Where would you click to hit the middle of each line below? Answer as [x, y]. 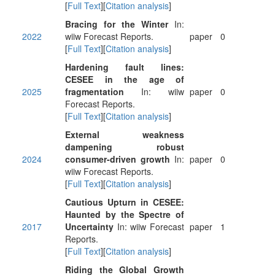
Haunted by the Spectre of [125, 214]
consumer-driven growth [118, 159]
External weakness [125, 134]
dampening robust [125, 147]
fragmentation [95, 91]
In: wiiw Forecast [149, 227]
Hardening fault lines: [125, 67]
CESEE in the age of [125, 79]
